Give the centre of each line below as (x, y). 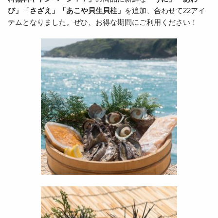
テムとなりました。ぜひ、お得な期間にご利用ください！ (103, 23)
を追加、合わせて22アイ (165, 11)
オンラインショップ (75, 38)
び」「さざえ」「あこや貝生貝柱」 (66, 11)
